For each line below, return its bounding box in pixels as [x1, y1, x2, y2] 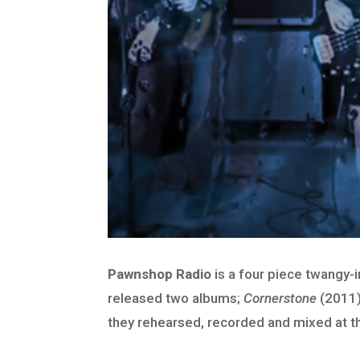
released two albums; [108, 290, 244, 307]
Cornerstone [243, 290, 317, 307]
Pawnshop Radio [108, 266, 212, 283]
